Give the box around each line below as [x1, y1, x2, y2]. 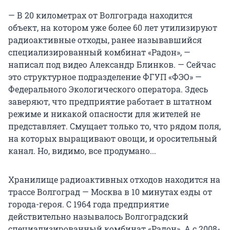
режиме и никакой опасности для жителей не [8, 108, 200, 120]
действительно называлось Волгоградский [8, 211, 188, 222]
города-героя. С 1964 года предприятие [8, 199, 169, 210]
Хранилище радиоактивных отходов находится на [8, 174, 220, 185]
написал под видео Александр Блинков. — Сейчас [8, 59, 216, 70]
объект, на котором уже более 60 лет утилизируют [8, 22, 217, 33]
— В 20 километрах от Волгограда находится [8, 10, 193, 21]
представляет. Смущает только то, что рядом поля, [8, 121, 221, 132]
